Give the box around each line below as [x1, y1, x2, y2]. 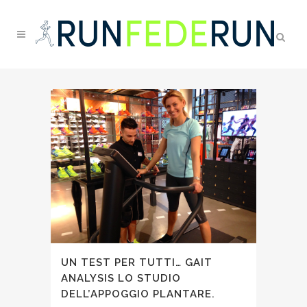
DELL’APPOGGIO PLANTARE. [61, 287, 215, 300]
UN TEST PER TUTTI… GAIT [61, 256, 212, 269]
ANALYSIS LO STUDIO [61, 271, 181, 284]
